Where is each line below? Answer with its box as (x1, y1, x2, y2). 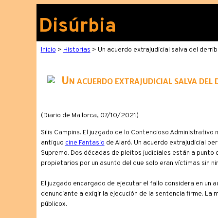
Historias (63, 46, 91, 54)
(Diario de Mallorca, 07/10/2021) (40, 111, 139, 120)
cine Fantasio (65, 139, 105, 147)
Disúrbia (38, 15, 116, 39)
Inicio (40, 46, 56, 54)
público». (40, 200, 67, 208)
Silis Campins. (40, 128, 81, 137)
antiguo (40, 139, 65, 147)
